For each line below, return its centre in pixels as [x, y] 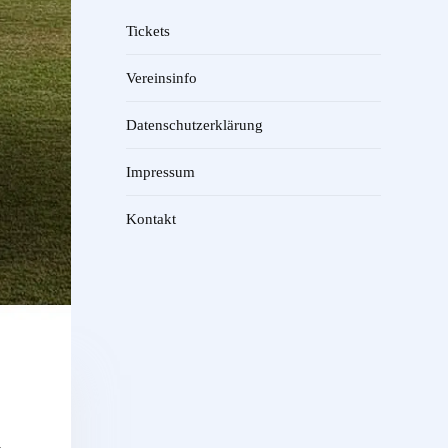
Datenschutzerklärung [194, 124]
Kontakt [151, 218]
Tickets [148, 30]
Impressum [160, 171]
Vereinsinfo [161, 77]
